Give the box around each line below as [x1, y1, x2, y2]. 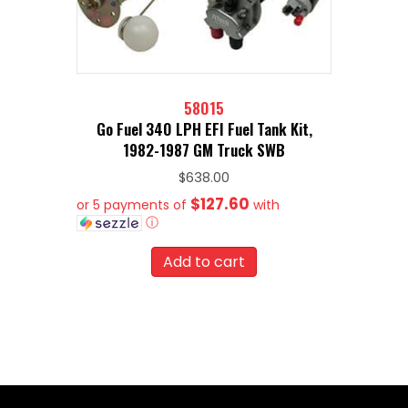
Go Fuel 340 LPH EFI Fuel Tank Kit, [96, 117, 312, 140]
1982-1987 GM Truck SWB [123, 138, 285, 161]
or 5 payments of [76, 195, 190, 214]
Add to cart [163, 250, 245, 272]
